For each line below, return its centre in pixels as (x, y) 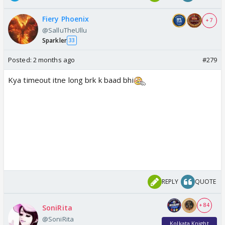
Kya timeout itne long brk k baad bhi (71, 80)
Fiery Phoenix (66, 19)
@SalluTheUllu (65, 30)
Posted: (21, 60)
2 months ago (54, 60)
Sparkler (54, 40)
